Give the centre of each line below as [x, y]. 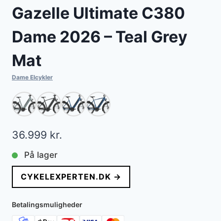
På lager [41, 155]
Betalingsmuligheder [47, 205]
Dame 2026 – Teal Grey [100, 37]
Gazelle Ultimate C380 [98, 13]
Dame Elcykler [32, 77]
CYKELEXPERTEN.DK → [71, 177]
